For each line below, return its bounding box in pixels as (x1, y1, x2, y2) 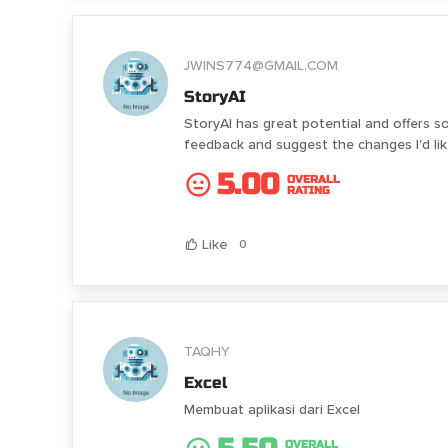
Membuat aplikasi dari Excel (184, 401, 360, 419)
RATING (287, 183, 330, 197)
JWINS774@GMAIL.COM (184, 56, 338, 74)
